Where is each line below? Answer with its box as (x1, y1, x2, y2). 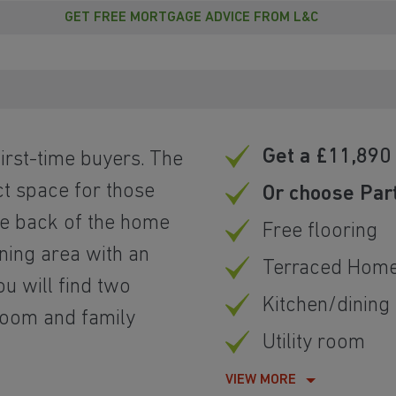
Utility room (263, 332, 366, 354)
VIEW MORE (225, 373, 297, 388)
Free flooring (263, 221, 378, 243)
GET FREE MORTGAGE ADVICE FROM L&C (64, 11, 318, 26)
